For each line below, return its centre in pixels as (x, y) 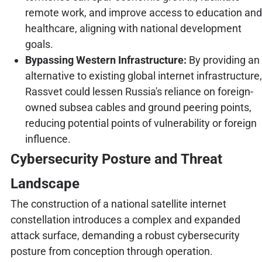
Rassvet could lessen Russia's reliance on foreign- (139, 92)
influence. (48, 139)
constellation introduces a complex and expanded (125, 220)
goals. (39, 44)
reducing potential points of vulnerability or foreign (141, 123)
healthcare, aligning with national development (133, 29)
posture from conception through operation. (111, 251)
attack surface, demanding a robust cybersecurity (125, 236)
